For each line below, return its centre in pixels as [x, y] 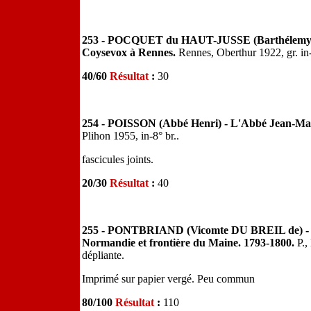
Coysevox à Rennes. [130, 52]
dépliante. [103, 255]
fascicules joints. [118, 159]
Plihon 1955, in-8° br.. [131, 136]
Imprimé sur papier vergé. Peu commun [168, 279]
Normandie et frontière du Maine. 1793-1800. [190, 243]
